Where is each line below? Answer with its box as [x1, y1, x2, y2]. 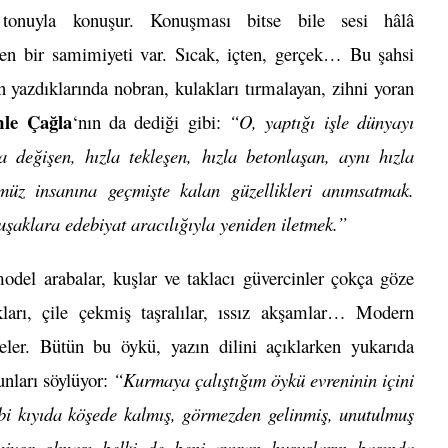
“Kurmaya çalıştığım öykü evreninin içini [113, 367, 415, 393]
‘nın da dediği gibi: [71, 109, 230, 135]
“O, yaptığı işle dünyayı [229, 109, 415, 135]
